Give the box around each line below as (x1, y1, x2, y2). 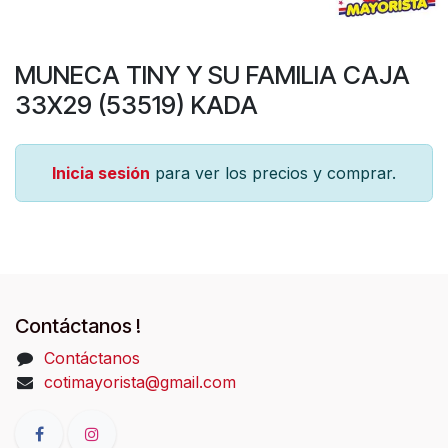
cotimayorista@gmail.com (43, 372, 236, 393)
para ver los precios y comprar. (150, 163, 396, 183)
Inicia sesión (52, 163, 150, 183)
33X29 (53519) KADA (15, 90, 258, 120)
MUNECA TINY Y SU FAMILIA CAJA (15, 60, 410, 90)
